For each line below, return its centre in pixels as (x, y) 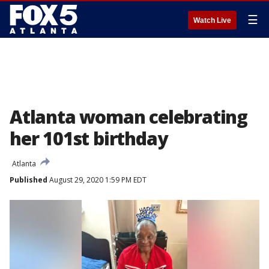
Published (29, 180)
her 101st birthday (89, 138)
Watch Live (212, 20)
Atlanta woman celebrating (128, 117)
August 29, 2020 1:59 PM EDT (97, 180)
